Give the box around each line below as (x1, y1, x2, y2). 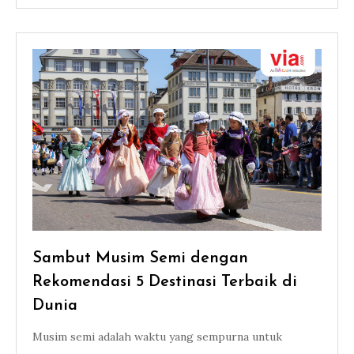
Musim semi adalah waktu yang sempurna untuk (32, 330, 282, 344)
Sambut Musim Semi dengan (32, 250, 248, 266)
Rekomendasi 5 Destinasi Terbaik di (32, 274, 297, 290)
